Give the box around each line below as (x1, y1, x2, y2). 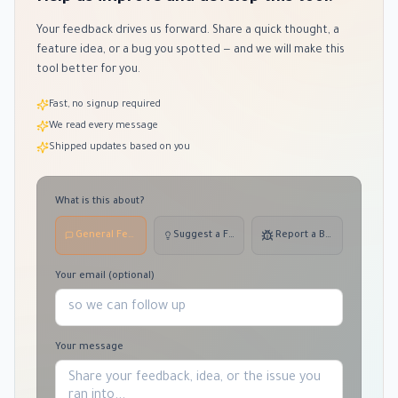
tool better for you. (36, 63, 140, 76)
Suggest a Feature (172, 229, 259, 241)
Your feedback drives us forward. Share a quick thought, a (36, 24, 339, 37)
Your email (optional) (55, 270, 155, 282)
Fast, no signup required (49, 99, 161, 110)
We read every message (49, 120, 158, 131)
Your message (55, 341, 123, 353)
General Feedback (76, 229, 163, 241)
